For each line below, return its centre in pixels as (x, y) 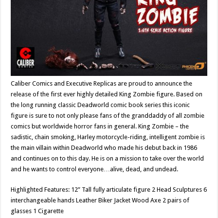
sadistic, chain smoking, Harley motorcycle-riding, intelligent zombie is (108, 137)
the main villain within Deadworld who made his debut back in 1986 (104, 148)
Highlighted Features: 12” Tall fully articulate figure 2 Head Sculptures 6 (109, 190)
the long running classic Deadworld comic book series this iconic (100, 105)
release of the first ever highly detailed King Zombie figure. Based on (107, 94)
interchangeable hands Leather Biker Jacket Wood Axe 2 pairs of (100, 200)
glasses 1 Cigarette (37, 211)
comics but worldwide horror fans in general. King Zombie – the (100, 126)
